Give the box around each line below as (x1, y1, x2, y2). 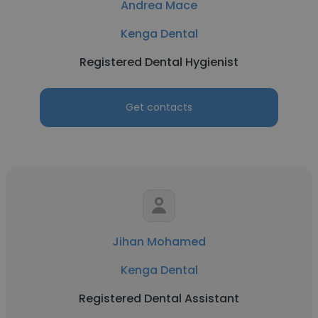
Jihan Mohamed (112, 234, 206, 250)
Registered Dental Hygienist (79, 54, 238, 70)
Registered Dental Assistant (79, 290, 239, 307)
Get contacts (126, 100, 192, 114)
